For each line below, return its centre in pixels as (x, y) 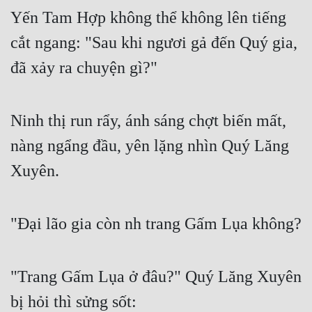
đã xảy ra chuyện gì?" (84, 68)
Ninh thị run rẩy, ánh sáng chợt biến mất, (148, 121)
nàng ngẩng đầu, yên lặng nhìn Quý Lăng (150, 146)
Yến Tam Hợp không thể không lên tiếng (148, 18)
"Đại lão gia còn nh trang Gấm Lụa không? (156, 224)
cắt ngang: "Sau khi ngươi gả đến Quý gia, (154, 43)
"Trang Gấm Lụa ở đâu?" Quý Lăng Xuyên (156, 277)
